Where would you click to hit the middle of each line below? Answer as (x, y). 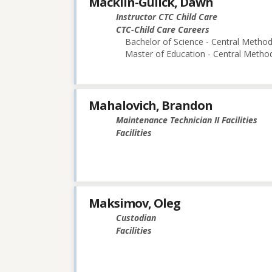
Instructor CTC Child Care (167, 17)
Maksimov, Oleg (134, 203)
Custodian (136, 217)
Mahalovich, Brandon (151, 106)
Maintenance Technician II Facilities (187, 120)
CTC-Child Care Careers (163, 30)
